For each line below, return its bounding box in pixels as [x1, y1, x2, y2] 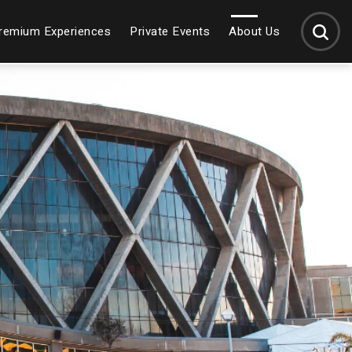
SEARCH [300, 21, 344, 38]
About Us [229, 23, 280, 40]
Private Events [130, 23, 210, 40]
